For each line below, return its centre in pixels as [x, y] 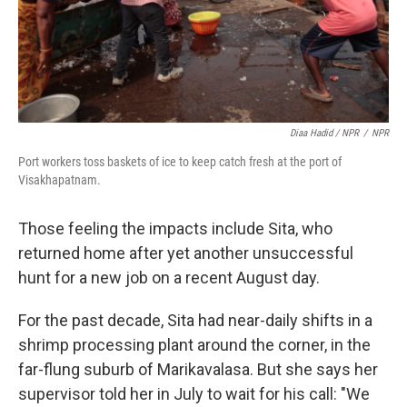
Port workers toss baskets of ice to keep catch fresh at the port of [180, 162]
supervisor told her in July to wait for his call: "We [194, 394]
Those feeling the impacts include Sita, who [175, 228]
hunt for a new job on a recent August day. [169, 278]
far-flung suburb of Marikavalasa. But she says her [198, 369]
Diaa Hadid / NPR [324, 133]
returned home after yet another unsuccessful [186, 253]
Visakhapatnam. [60, 180]
